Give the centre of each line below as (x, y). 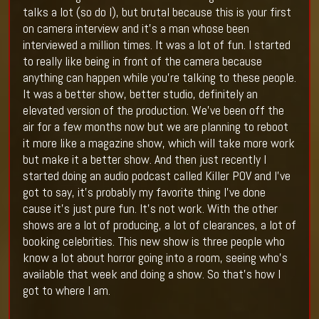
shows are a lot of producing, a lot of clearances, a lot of (159, 225)
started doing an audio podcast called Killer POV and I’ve (156, 176)
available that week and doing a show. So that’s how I (151, 274)
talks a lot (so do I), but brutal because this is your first (157, 12)
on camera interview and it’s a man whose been (136, 28)
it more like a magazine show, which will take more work (158, 143)
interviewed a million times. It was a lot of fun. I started (156, 45)
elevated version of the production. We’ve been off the (153, 110)
